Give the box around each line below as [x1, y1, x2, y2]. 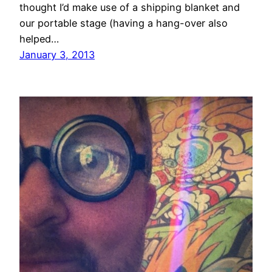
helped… [19, 33, 59, 46]
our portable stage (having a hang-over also [19, 17, 228, 30]
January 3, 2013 [19, 49, 95, 61]
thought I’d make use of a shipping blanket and [19, 1, 240, 14]
